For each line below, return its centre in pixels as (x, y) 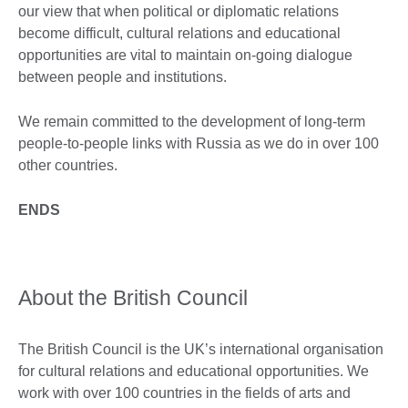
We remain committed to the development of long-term (192, 121)
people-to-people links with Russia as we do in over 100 (199, 143)
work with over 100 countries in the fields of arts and (184, 393)
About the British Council (133, 297)
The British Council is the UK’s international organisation (201, 349)
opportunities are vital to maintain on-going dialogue (185, 55)
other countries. (68, 165)
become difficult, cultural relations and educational (179, 33)
